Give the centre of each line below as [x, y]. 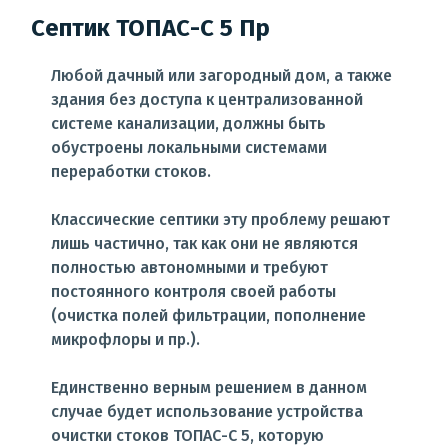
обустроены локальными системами [189, 147]
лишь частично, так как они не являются [204, 243]
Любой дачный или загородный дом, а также [221, 75]
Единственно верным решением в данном [209, 387]
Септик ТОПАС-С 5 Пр [150, 28]
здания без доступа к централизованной [207, 99]
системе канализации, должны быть [188, 123]
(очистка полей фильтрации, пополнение [208, 315]
